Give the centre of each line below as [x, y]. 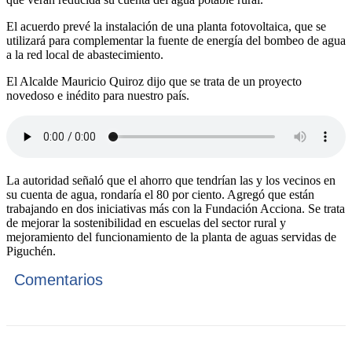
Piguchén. [31, 251]
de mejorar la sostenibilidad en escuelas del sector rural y [146, 223]
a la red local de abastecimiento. [85, 55]
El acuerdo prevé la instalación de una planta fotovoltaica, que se [166, 27]
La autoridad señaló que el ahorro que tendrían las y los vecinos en [171, 181]
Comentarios [59, 280]
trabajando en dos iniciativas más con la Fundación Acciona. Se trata [176, 209]
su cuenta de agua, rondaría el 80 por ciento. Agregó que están [160, 195]
